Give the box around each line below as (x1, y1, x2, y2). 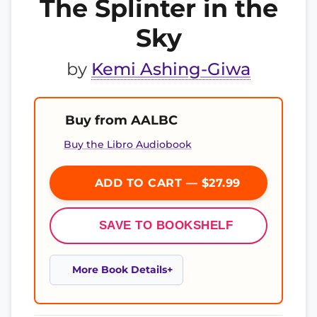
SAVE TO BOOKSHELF (98, 219, 234, 232)
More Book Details (72, 264, 167, 275)
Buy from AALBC (65, 113, 178, 127)
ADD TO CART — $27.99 (91, 176, 241, 190)
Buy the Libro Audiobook (64, 138, 192, 151)
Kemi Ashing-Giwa (91, 59, 250, 79)
